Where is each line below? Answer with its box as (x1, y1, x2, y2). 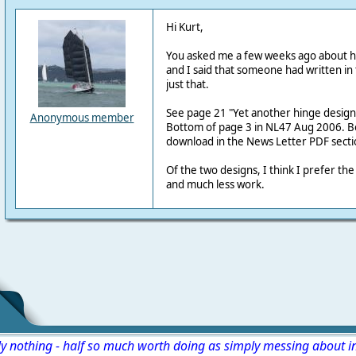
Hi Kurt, (165, 20, 203, 34)
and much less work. (165, 177, 265, 192)
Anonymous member (29, 110, 134, 125)
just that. (165, 77, 209, 91)
